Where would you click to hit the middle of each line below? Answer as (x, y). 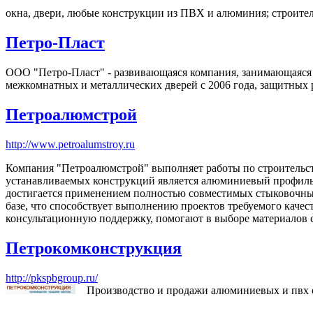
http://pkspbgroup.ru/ (52, 277)
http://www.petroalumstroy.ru (70, 144)
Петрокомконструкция (94, 248)
